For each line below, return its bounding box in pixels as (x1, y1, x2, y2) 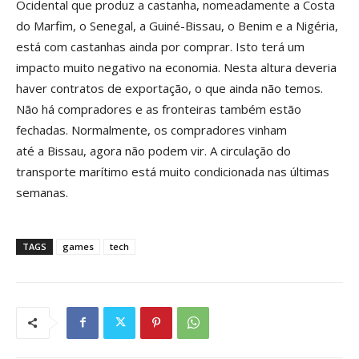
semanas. (16, 184, 68, 200)
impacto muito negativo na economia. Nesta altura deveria (16, 58, 337, 75)
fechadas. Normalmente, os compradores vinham (16, 121, 287, 138)
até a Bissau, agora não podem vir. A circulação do (16, 142, 291, 159)
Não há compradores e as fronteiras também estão (16, 100, 301, 117)
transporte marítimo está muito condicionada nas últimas (16, 163, 329, 179)
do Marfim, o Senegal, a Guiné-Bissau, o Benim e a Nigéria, (16, 17, 338, 34)
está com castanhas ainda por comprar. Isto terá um (16, 38, 305, 54)
